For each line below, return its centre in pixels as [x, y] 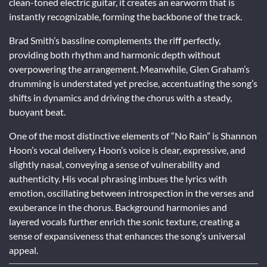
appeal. [24, 250]
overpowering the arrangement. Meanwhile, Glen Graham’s [129, 69]
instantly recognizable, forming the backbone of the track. [125, 16]
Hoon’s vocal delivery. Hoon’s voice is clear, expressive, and [127, 150]
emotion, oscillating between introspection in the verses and [131, 193]
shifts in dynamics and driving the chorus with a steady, [120, 97]
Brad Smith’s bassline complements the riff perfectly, [115, 40]
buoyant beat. [37, 111]
